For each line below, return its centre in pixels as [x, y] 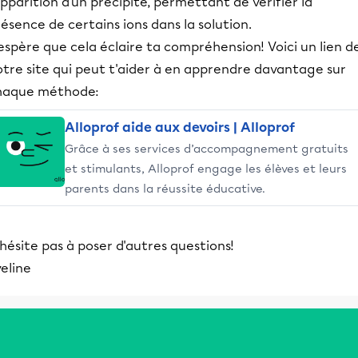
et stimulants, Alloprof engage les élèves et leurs [206, 169]
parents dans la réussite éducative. [165, 189]
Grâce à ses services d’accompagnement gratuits [207, 149]
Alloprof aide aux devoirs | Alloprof [180, 127]
